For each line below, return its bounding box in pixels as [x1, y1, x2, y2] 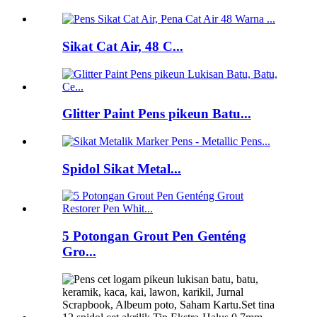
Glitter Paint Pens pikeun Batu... [62, 106, 251, 122]
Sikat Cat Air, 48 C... [62, 38, 183, 54]
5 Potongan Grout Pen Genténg [62, 229, 246, 244]
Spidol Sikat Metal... [62, 161, 181, 176]
